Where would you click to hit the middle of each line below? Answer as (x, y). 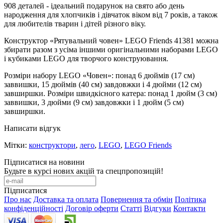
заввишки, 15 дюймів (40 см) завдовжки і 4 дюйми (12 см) (103, 84)
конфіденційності (34, 208)
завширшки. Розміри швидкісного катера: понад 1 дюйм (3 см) (111, 93)
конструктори (52, 145)
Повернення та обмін (137, 199)
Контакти (189, 208)
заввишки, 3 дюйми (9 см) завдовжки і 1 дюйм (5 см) (94, 102)
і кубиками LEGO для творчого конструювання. (86, 58)
